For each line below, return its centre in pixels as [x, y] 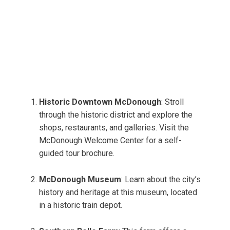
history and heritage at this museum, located [118, 193]
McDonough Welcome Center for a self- [110, 141]
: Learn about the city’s [161, 180]
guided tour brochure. [77, 154]
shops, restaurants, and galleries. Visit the [114, 128]
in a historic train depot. [81, 205]
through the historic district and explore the [116, 115]
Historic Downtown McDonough [100, 102]
